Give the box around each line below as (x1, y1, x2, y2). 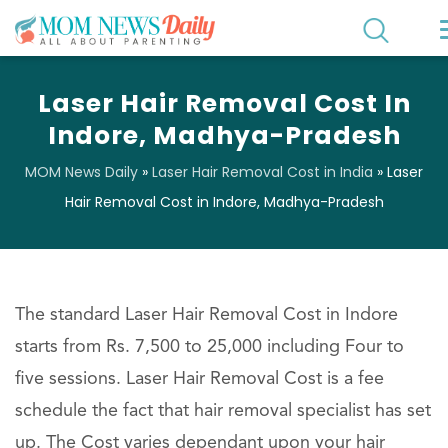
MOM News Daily (25, 162, 138, 182)
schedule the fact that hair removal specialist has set (15, 402, 431, 420)
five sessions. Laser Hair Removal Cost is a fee (15, 370, 384, 388)
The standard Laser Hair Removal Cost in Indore (15, 306, 398, 324)
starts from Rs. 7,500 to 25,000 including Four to (15, 338, 404, 356)
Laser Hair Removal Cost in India (152, 162, 373, 182)
